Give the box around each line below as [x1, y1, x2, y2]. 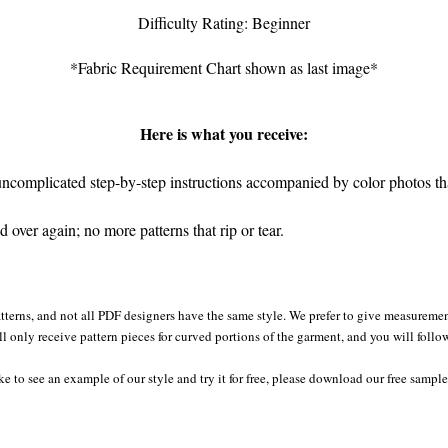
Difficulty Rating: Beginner [138, 11, 310, 33]
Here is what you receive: [140, 121, 308, 145]
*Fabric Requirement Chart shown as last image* [70, 56, 378, 78]
